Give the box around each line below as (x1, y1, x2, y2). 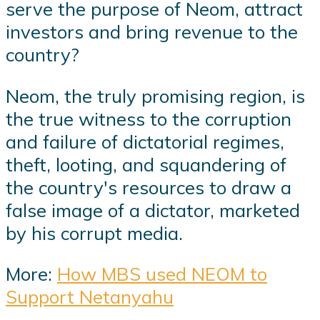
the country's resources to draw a (6, 175, 291, 199)
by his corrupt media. (6, 221, 183, 244)
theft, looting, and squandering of (6, 152, 286, 176)
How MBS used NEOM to (57, 262, 267, 286)
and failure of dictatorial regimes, (6, 129, 284, 153)
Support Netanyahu (6, 285, 174, 309)
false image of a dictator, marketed (6, 198, 300, 221)
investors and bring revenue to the (6, 20, 298, 44)
